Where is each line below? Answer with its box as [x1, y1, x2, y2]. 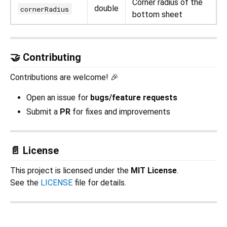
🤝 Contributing [10, 51, 81, 64]
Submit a [26, 107, 60, 117]
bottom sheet [132, 10, 182, 20]
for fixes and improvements [70, 107, 170, 117]
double [94, 4, 119, 14]
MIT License [131, 166, 177, 176]
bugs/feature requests [90, 93, 177, 103]
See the [10, 178, 41, 188]
